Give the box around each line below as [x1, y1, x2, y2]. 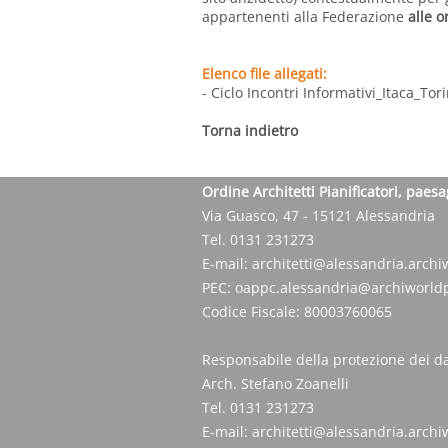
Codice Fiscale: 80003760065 [202, 302, 392, 322]
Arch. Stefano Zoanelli [202, 374, 349, 394]
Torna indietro [202, 121, 298, 141]
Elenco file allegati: [202, 64, 327, 84]
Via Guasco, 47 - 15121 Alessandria [202, 206, 435, 226]
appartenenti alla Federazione [202, 7, 408, 27]
